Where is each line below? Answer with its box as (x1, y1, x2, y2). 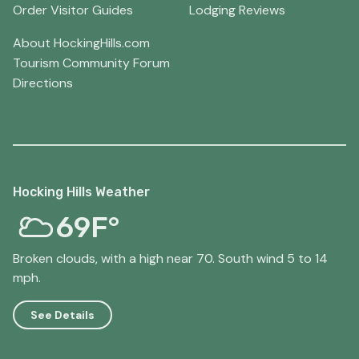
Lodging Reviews (189, 2, 285, 19)
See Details (30, 307, 95, 322)
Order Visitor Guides (13, 2, 133, 19)
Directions (13, 75, 73, 92)
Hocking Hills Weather (13, 184, 150, 200)
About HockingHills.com (13, 34, 150, 52)
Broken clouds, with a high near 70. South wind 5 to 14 (13, 250, 328, 268)
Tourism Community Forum (13, 54, 170, 72)
